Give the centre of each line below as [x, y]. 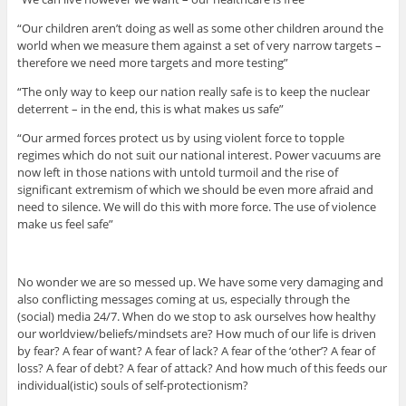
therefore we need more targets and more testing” [152, 62]
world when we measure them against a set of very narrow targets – [199, 45]
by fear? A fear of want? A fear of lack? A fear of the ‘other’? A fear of [196, 350]
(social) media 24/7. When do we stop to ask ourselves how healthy [196, 316]
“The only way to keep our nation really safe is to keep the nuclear [193, 91]
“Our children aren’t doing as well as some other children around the [200, 28]
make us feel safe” [65, 223]
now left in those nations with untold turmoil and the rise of [177, 172]
